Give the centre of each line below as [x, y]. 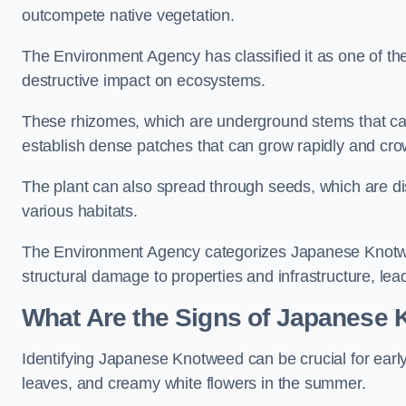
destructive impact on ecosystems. [144, 81]
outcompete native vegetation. [130, 15]
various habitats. [82, 211]
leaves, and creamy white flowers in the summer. [194, 383]
